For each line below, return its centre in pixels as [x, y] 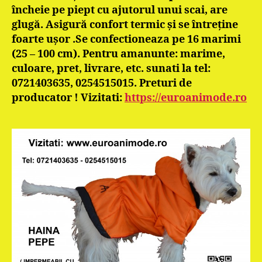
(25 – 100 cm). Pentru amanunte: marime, [118, 54]
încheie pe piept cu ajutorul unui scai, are [120, 10]
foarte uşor [42, 39]
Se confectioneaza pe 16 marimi [158, 39]
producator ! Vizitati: [68, 98]
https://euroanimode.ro [186, 98]
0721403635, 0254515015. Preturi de [102, 83]
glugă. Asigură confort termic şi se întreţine [125, 25]
